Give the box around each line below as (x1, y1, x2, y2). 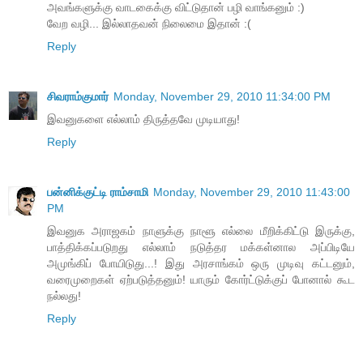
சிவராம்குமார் (47, 90, 109, 104)
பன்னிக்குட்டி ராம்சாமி (47, 186, 148, 199)
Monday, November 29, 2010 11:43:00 (153, 186, 350, 199)
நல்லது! (47, 289, 81, 303)
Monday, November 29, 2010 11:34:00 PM (113, 90, 331, 104)
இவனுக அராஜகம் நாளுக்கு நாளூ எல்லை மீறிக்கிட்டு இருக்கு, (47, 224, 355, 238)
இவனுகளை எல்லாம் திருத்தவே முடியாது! (47, 113, 240, 126)
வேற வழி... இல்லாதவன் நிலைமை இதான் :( (47, 17, 251, 31)
